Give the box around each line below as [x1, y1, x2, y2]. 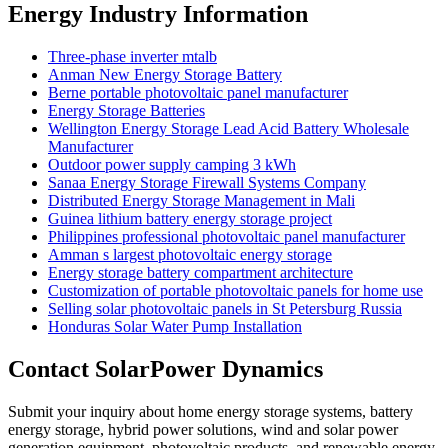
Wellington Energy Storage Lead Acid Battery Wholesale [48, 120, 409, 137]
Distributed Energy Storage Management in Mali [48, 192, 355, 209]
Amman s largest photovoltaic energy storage [48, 246, 332, 263]
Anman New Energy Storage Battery [48, 66, 282, 83]
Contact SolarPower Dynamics [8, 355, 323, 382]
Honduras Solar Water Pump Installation [48, 318, 302, 335]
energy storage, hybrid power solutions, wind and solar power [8, 420, 398, 438]
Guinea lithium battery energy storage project [48, 210, 332, 227]
